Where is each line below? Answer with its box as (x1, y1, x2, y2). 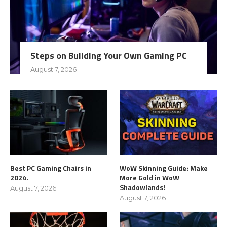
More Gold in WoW (120, 172, 180, 183)
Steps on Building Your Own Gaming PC (30, 48, 187, 62)
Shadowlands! (120, 181, 166, 193)
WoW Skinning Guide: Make (120, 162, 208, 173)
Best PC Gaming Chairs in (10, 162, 91, 173)
